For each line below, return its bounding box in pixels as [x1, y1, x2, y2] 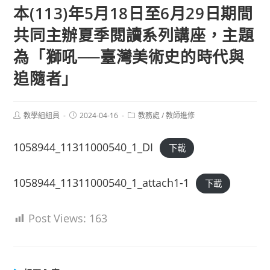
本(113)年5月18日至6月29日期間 [13, 2, 253, 24]
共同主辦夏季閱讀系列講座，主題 [13, 24, 254, 46]
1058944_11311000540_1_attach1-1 [13, 175, 190, 190]
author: [13, 119, 37, 129]
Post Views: [28, 211, 87, 225]
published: [69, 119, 104, 129]
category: [127, 119, 159, 129]
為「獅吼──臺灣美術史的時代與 [13, 46, 245, 67]
